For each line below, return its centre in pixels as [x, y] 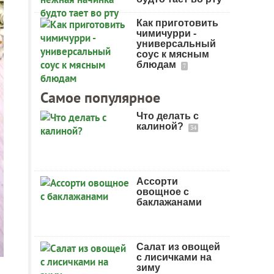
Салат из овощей [178, 247]
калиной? [161, 126]
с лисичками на [174, 257]
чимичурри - [166, 33]
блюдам [157, 65]
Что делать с [168, 116]
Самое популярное [100, 98]
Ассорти [157, 181]
